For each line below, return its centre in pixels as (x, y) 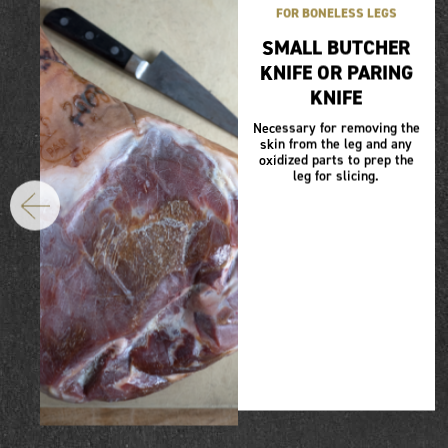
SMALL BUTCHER (336, 47)
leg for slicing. (336, 176)
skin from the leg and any (336, 144)
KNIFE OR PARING (336, 72)
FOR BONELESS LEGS (336, 13)
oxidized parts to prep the (336, 160)
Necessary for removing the (336, 128)
